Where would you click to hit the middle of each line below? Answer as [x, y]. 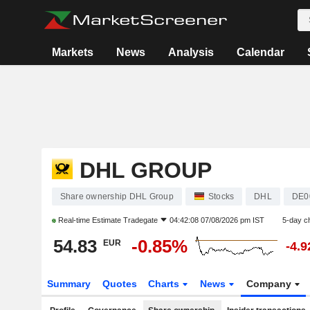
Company [271, 284]
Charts [165, 284]
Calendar [261, 52]
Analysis [191, 52]
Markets [73, 52]
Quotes [119, 284]
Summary [69, 284]
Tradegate [140, 220]
